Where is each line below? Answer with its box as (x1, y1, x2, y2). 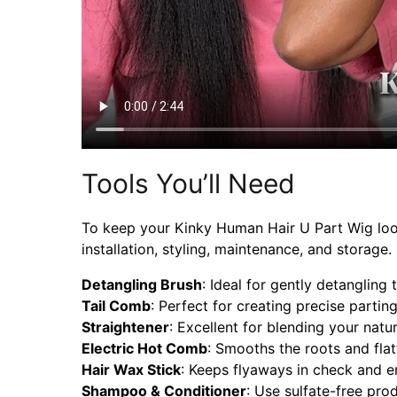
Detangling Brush (82, 275, 202, 293)
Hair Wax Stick (82, 360, 181, 378)
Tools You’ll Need (82, 167, 295, 199)
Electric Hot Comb (82, 339, 207, 357)
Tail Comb (82, 296, 151, 315)
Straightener (82, 317, 169, 336)
